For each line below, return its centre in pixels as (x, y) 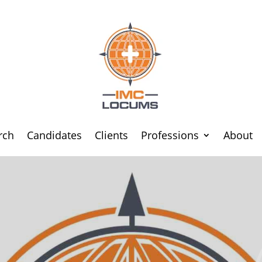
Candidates (54, 135)
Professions (170, 135)
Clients (111, 135)
